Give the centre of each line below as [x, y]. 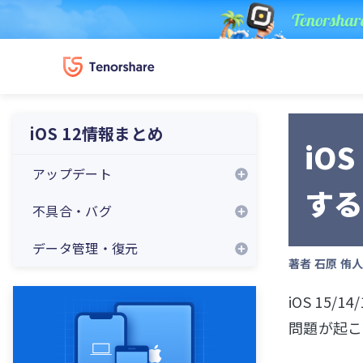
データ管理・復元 [85, 248]
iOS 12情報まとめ [97, 133]
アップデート [72, 173]
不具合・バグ [72, 211]
